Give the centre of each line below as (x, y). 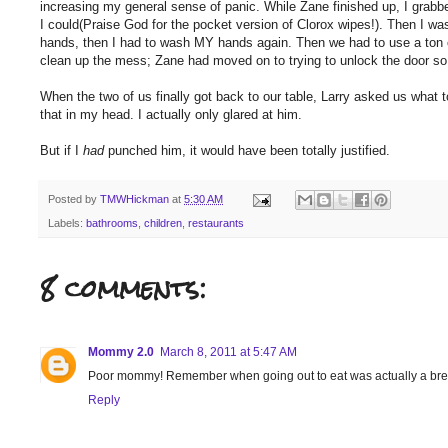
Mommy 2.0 (121, 352)
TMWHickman (134, 198)
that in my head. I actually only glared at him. (171, 114)
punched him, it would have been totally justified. (247, 150)
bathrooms (112, 223)
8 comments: (123, 289)
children (163, 223)
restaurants (216, 223)
